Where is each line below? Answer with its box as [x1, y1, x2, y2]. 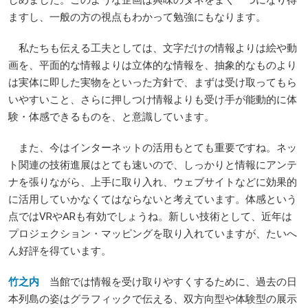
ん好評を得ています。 [8, 244, 111, 257]
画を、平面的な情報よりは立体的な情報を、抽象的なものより [8, 58, 297, 71]
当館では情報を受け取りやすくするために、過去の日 [49, 275, 297, 288]
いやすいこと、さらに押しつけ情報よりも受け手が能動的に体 [8, 93, 297, 106]
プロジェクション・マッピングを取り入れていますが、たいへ [8, 227, 297, 240]
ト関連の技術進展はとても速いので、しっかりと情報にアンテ [8, 158, 297, 171]
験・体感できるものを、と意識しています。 [8, 110, 214, 123]
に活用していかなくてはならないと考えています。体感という [8, 192, 297, 206]
